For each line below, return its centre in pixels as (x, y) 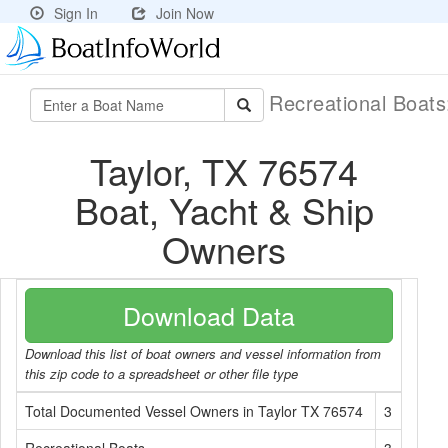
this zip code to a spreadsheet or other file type (161, 373)
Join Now (185, 13)
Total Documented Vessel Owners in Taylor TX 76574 (194, 411)
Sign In (76, 13)
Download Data (209, 315)
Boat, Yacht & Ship (224, 209)
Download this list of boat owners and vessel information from (203, 353)
